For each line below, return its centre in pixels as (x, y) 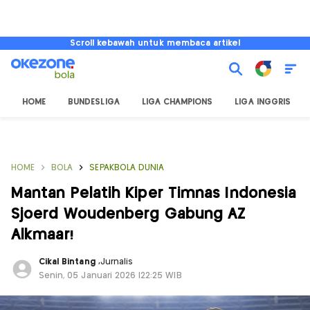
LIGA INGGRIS (263, 102)
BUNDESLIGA (94, 102)
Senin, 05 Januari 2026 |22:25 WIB (110, 276)
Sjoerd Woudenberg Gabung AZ (129, 214)
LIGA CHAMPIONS (177, 102)
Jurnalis (117, 262)
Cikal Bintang (69, 262)
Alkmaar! (42, 235)
